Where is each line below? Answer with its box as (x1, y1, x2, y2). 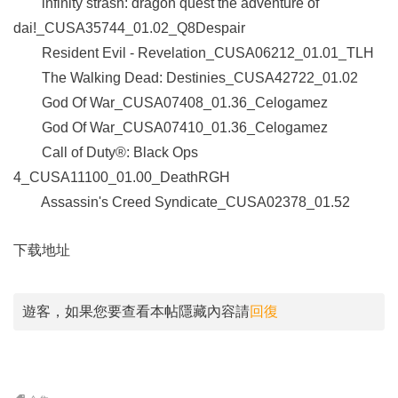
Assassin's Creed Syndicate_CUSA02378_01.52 (13, 195, 350, 210)
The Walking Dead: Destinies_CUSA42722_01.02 (13, 70, 358, 85)
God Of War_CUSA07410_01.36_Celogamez (13, 120, 328, 135)
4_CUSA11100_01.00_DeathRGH (13, 170, 230, 185)
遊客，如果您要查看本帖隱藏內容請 (22, 304, 250, 319)
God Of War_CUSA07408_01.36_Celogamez (13, 95, 328, 110)
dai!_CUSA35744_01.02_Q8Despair (13, 20, 245, 36)
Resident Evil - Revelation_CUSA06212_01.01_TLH (13, 45, 374, 60)
